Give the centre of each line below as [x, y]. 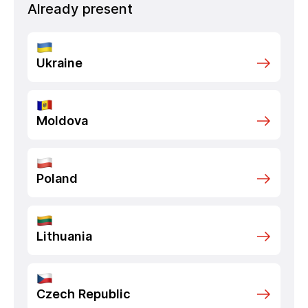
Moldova [62, 121]
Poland [57, 178]
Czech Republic [84, 294]
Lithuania [64, 236]
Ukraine [59, 63]
